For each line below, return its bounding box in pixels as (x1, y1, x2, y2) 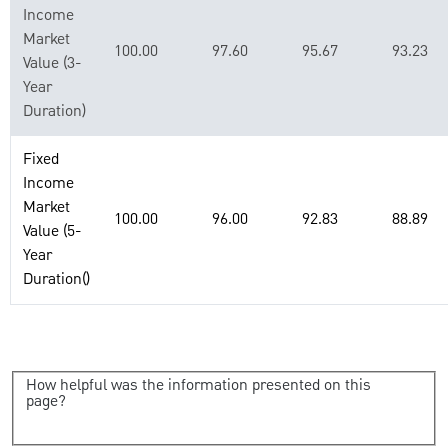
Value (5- (23, 219, 82, 244)
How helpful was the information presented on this (26, 374, 371, 399)
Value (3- (23, 51, 82, 76)
